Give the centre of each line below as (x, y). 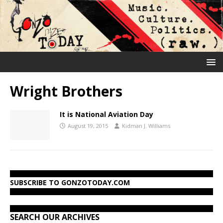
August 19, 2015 (88, 125)
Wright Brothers (66, 91)
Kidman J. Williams (146, 125)
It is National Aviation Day (107, 114)
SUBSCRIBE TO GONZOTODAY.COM (70, 182)
